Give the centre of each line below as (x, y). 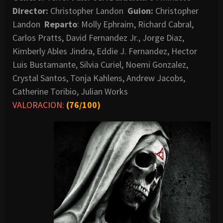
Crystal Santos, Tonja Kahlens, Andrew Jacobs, (99, 78)
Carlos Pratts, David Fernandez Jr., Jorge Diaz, (98, 37)
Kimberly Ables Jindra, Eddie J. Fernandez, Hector (105, 51)
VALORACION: (38, 105)
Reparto (61, 24)
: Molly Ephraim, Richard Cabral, (135, 24)
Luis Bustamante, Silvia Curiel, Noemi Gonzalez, (100, 64)
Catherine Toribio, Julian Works (70, 91)
